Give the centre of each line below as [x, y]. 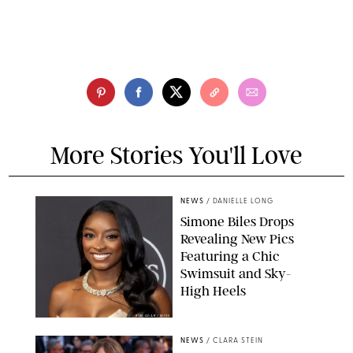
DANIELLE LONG [243, 201]
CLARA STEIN [238, 340]
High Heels [213, 290]
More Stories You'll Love [176, 155]
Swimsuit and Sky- [236, 273]
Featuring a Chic [230, 256]
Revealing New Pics [237, 238]
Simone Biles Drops [237, 221]
